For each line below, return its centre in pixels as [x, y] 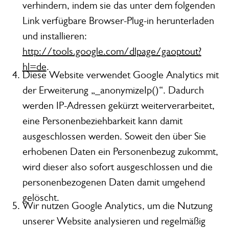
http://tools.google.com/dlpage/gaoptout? [112, 52]
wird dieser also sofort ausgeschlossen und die [117, 167]
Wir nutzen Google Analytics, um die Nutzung [117, 206]
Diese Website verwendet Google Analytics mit [120, 75]
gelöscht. [41, 198]
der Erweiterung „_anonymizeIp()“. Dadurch [113, 90]
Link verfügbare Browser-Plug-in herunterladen [118, 21]
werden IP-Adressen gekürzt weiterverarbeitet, [118, 106]
